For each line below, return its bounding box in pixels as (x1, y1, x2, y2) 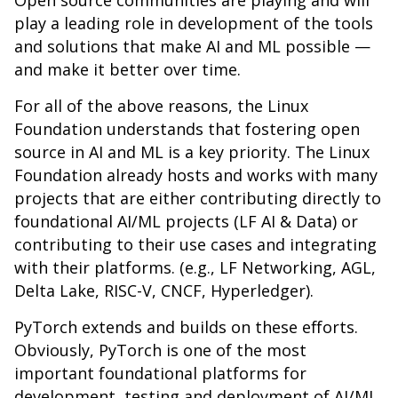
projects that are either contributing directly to (14, 187, 381, 209)
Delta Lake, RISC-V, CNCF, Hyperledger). (14, 280, 318, 301)
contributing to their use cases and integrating (14, 234, 377, 255)
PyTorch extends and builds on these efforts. (14, 316, 358, 338)
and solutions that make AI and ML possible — (14, 36, 370, 57)
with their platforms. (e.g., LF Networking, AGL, (14, 257, 376, 278)
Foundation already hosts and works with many (14, 164, 378, 186)
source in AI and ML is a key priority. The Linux (14, 141, 370, 163)
